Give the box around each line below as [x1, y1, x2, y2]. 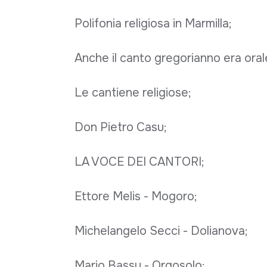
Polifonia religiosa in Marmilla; [74, 15, 232, 31]
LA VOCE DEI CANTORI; [74, 154, 204, 169]
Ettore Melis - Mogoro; [74, 188, 197, 204]
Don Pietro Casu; [74, 119, 167, 135]
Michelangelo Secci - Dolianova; [74, 223, 248, 238]
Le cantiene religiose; [74, 85, 191, 100]
